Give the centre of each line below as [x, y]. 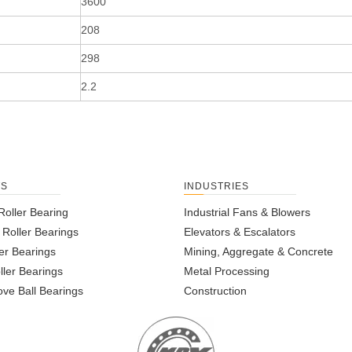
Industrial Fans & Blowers [247, 213]
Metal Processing [227, 271]
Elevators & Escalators [240, 232]
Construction [215, 291]
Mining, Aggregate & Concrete [258, 252]
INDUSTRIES [216, 187]
